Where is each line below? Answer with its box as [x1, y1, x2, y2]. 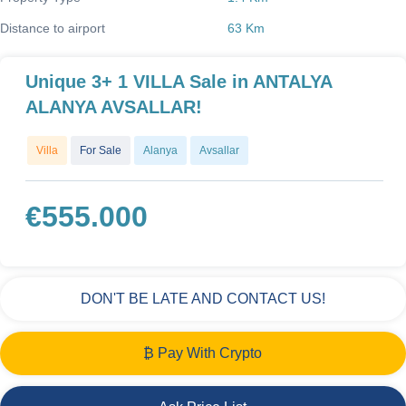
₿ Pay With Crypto [143, 344, 263, 361]
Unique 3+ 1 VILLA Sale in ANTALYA [25, 71, 332, 92]
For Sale [80, 143, 121, 157]
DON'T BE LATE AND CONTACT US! [80, 290, 325, 306]
